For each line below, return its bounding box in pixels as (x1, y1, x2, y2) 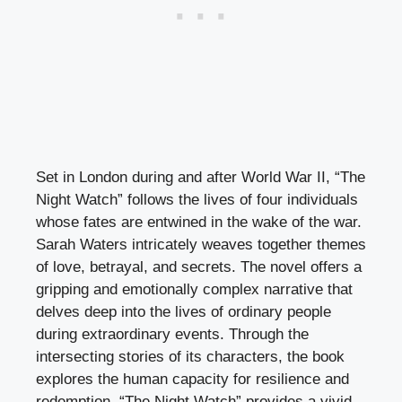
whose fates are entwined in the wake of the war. (36, 213, 362, 231)
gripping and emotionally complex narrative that (36, 280, 353, 298)
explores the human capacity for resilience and (36, 370, 349, 388)
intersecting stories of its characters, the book (36, 347, 345, 365)
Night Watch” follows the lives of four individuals (36, 190, 358, 208)
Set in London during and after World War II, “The (36, 168, 365, 186)
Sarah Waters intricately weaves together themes (36, 235, 366, 253)
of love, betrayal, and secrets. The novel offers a (36, 258, 362, 275)
